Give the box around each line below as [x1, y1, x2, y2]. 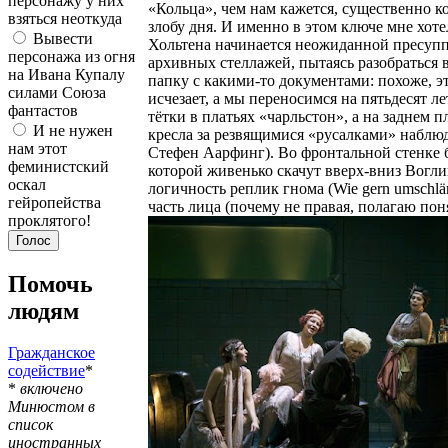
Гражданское [8, 344, 95, 362]
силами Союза [8, 83, 106, 101]
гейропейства [8, 193, 101, 211]
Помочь [8, 270, 93, 297]
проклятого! [8, 211, 91, 229]
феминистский [8, 157, 109, 175]
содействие [8, 362, 85, 380]
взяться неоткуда [8, 9, 122, 27]
